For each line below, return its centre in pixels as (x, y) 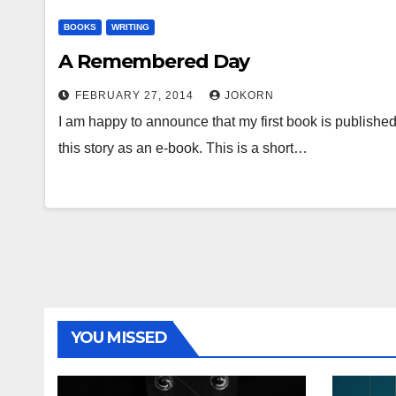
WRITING (130, 27)
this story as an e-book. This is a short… (183, 148)
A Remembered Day (154, 61)
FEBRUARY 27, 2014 (136, 95)
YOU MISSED (119, 338)
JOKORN (249, 95)
